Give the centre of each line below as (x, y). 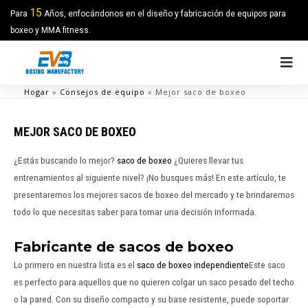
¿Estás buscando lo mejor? (65, 160)
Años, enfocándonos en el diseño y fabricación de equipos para (164, 14)
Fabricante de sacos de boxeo (124, 246)
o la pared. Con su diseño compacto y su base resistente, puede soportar (151, 299)
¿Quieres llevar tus (208, 160)
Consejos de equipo (102, 92)
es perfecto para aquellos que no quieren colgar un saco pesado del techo (154, 282)
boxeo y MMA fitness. (51, 30)
